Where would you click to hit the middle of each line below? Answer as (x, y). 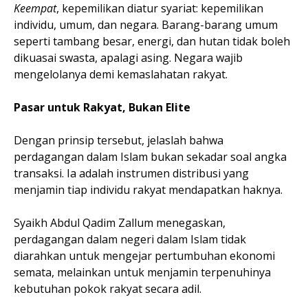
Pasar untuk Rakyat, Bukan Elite (102, 107)
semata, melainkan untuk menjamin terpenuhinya (142, 272)
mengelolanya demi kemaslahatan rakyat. (121, 74)
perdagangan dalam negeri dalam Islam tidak (130, 239)
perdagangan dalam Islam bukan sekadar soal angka (150, 157)
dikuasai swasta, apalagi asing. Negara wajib (128, 58)
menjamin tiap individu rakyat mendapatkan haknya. (150, 190)
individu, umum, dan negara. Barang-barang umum (146, 25)
